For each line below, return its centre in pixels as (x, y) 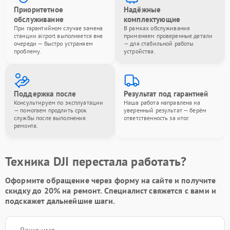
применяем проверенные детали (168, 36)
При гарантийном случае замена (59, 28)
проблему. (28, 51)
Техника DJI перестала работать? (96, 161)
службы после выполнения (50, 118)
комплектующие (152, 19)
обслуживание (39, 19)
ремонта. (26, 126)
